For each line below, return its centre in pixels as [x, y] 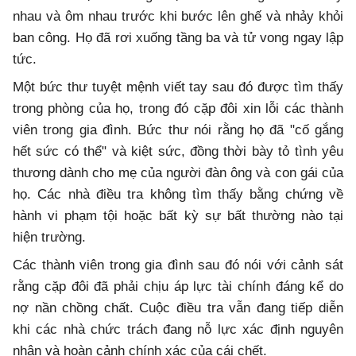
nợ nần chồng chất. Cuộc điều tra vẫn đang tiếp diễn [178, 308]
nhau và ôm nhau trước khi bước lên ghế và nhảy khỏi [178, 16]
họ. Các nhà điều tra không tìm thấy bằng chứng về [178, 194]
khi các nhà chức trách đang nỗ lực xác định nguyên [178, 329]
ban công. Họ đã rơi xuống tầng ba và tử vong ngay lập [178, 37]
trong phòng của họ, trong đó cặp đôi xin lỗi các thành [178, 108]
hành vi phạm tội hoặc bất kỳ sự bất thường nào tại [178, 215]
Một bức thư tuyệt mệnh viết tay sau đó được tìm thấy [178, 87]
